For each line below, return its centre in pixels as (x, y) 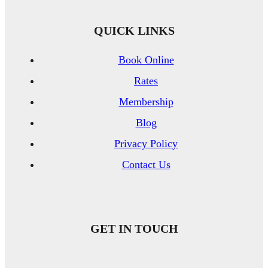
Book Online (146, 60)
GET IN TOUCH (134, 228)
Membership (146, 101)
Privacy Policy (146, 143)
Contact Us (146, 164)
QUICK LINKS (134, 30)
